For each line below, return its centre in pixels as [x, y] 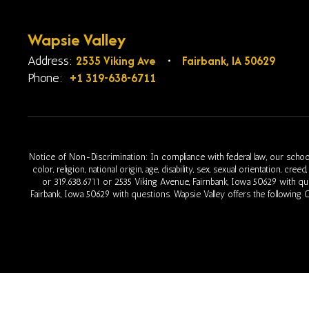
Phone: [45, 78]
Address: [50, 61]
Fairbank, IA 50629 [229, 61]
